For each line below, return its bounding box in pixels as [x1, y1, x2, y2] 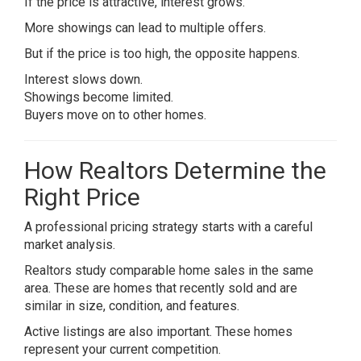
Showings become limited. [24, 89, 173, 105]
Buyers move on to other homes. [24, 107, 206, 122]
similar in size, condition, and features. [24, 298, 239, 313]
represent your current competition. [24, 342, 221, 357]
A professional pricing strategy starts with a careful [24, 219, 313, 234]
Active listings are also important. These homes [24, 324, 293, 339]
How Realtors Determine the [24, 156, 326, 185]
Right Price [24, 183, 140, 211]
